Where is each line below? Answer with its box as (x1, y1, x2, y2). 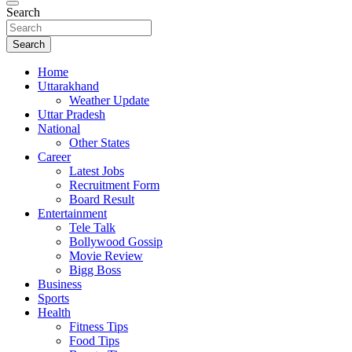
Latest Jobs (69, 164, 124, 178)
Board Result (69, 192, 134, 206)
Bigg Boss (69, 263, 121, 277)
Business (38, 277, 82, 291)
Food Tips (69, 334, 119, 347)
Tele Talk (69, 221, 115, 234)
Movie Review (69, 249, 143, 262)
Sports (38, 291, 69, 305)
